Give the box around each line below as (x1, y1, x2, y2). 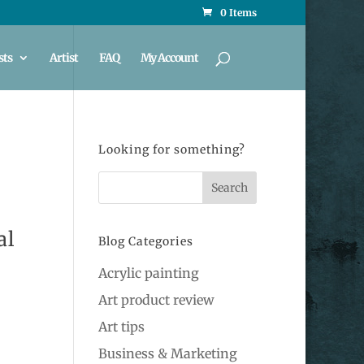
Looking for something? (97, 142, 245, 157)
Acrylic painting (97, 265, 199, 281)
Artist (50, 50, 78, 65)
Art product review (97, 292, 214, 308)
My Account (141, 50, 198, 65)
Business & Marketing (97, 345, 237, 362)
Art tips (97, 318, 145, 335)
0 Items (220, 6, 257, 19)
